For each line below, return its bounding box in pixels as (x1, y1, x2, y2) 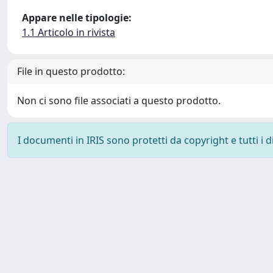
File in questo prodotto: (17, 64, 125, 78)
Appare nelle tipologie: (22, 10, 132, 24)
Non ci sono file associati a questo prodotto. (17, 93, 221, 107)
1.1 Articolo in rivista (22, 25, 115, 39)
